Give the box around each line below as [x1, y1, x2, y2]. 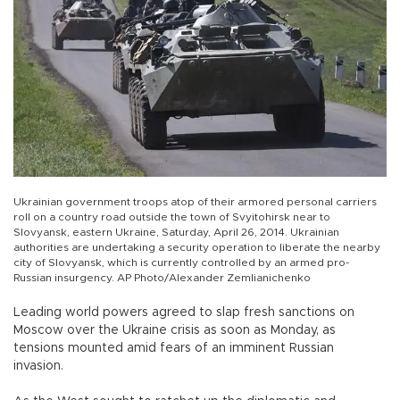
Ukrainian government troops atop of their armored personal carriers [13, 196, 377, 207]
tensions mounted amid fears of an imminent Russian [13, 341, 334, 354]
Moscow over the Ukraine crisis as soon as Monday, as [13, 323, 336, 337]
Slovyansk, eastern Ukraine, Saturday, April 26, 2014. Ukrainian [13, 226, 339, 237]
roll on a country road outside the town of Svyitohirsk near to [13, 211, 330, 222]
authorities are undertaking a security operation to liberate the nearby [13, 241, 380, 253]
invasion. [13, 359, 63, 372]
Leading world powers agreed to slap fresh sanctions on [13, 305, 354, 319]
